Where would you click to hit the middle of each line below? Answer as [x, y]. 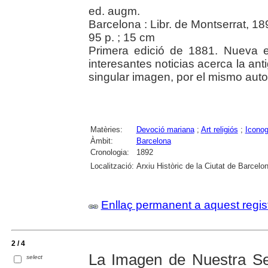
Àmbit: [101, 141]
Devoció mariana [165, 129]
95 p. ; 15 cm [121, 37]
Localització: [112, 166]
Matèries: [106, 129]
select [35, 257]
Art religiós [219, 129]
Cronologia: [109, 152]
